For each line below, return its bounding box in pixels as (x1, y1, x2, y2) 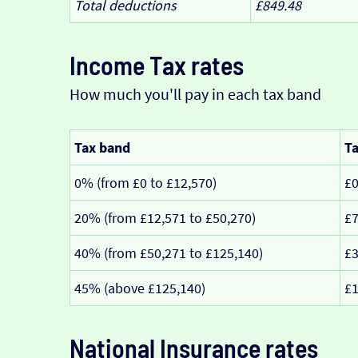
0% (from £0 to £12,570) (74, 173, 217, 192)
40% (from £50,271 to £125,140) (74, 243, 263, 262)
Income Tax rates (69, 49, 244, 80)
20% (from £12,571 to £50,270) (74, 208, 256, 227)
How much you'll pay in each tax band (69, 83, 321, 104)
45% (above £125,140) (74, 278, 205, 297)
